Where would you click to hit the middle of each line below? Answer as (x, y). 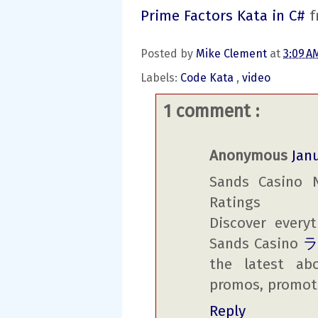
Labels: (160, 77)
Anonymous (248, 156)
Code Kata (208, 77)
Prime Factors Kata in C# (223, 16)
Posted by (168, 53)
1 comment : (211, 111)
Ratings (235, 203)
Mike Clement (233, 53)
